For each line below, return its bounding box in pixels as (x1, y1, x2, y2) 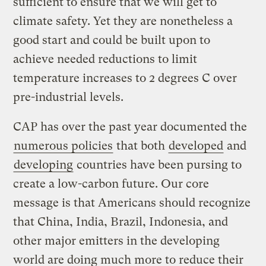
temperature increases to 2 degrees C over (13, 71, 237, 85)
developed (169, 138, 224, 153)
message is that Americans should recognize (13, 195, 251, 210)
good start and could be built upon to (13, 33, 211, 47)
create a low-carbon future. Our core (13, 176, 210, 191)
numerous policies (14, 138, 113, 153)
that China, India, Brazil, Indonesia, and (13, 214, 229, 229)
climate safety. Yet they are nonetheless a (13, 14, 233, 28)
